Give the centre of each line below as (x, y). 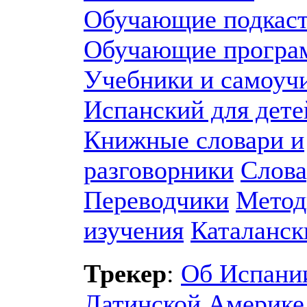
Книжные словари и (194, 140)
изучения (134, 230)
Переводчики (156, 200)
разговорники (159, 170)
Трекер (125, 273)
